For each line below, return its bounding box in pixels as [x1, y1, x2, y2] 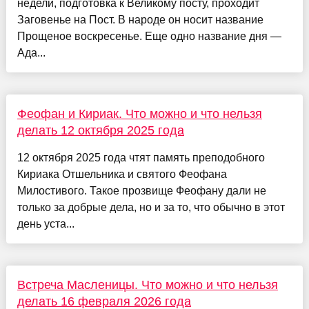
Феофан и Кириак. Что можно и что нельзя [17, 107, 262, 121]
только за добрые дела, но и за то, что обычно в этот [17, 201, 285, 214]
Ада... [17, 47, 46, 59]
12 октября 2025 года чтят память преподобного [17, 152, 265, 164]
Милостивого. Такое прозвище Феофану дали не [17, 185, 266, 197]
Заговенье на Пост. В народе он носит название [17, 14, 263, 26]
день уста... [17, 218, 74, 230]
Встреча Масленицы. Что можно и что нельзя [17, 278, 278, 292]
